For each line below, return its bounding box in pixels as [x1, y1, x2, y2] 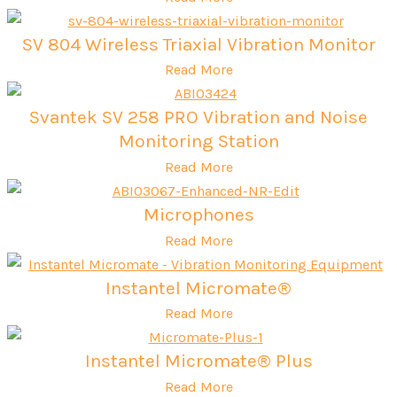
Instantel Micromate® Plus [84, 350, 313, 372]
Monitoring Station [118, 130, 279, 152]
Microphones [143, 204, 254, 226]
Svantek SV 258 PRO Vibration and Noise [29, 106, 368, 128]
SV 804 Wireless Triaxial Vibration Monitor [21, 33, 376, 55]
